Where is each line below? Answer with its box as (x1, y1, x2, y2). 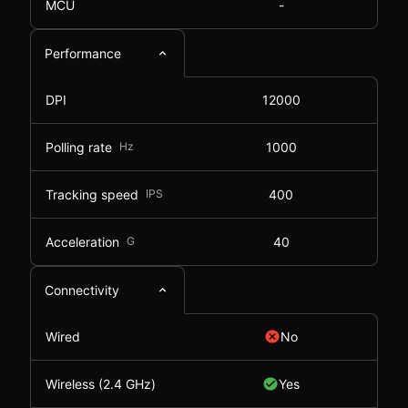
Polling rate (46, 138, 112, 155)
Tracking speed (46, 186, 138, 202)
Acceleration (46, 233, 119, 250)
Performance (45, 46, 121, 61)
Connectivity (45, 282, 119, 298)
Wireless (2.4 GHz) (46, 376, 156, 392)
